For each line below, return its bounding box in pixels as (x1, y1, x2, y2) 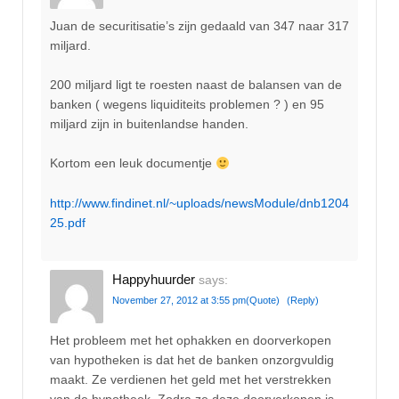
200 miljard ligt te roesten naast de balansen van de (50, 77, 342, 92)
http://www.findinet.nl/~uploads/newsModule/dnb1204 (50, 195, 349, 210)
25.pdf (50, 215, 85, 230)
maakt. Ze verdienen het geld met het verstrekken (50, 371, 331, 387)
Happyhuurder (112, 272, 195, 288)
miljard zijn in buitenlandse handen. (50, 116, 248, 131)
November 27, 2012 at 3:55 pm (112, 295, 246, 306)
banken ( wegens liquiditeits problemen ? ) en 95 (50, 96, 324, 111)
